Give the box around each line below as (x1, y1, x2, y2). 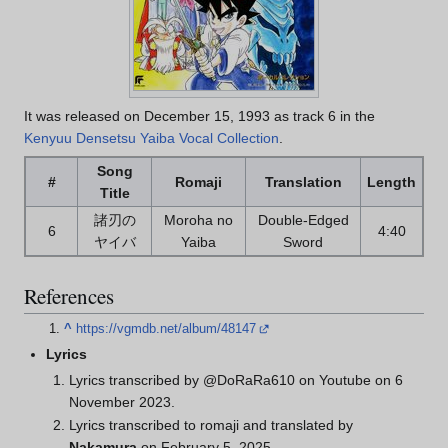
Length (367, 174, 416, 191)
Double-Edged (257, 212, 349, 229)
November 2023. (68, 393, 175, 410)
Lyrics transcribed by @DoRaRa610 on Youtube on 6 (68, 371, 403, 388)
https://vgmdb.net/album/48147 (76, 321, 257, 336)
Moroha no (164, 212, 233, 229)
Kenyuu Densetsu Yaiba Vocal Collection (24, 130, 279, 147)
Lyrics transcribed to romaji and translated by (68, 417, 353, 434)
